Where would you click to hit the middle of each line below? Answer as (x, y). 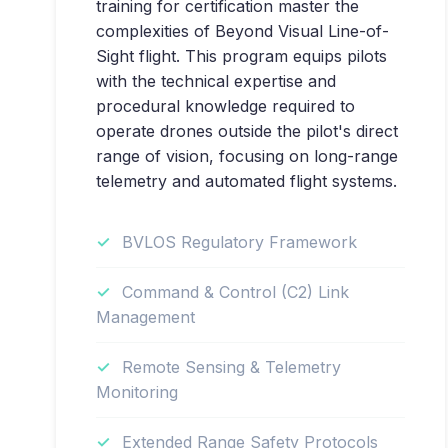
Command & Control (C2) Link (235, 292)
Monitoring (137, 392)
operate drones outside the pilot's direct (247, 131)
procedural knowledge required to (225, 106)
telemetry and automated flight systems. (246, 181)
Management (145, 317)
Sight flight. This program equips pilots (241, 56)
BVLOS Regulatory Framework (239, 242)
